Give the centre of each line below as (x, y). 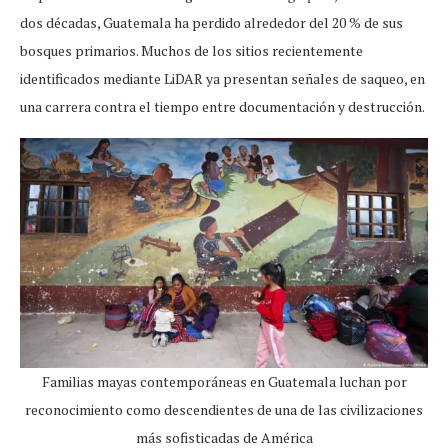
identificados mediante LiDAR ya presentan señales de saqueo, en (222, 79)
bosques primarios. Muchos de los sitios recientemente (191, 51)
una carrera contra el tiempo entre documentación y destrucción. (222, 107)
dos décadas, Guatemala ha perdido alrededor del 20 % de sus (211, 23)
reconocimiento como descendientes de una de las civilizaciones (224, 409)
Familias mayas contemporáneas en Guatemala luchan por (224, 381)
